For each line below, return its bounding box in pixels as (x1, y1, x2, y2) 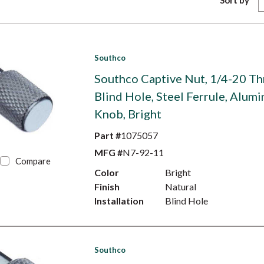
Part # (94, 130, 121, 141)
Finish (94, 181, 120, 192)
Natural (164, 181, 196, 192)
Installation (94, 195, 144, 206)
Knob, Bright (94, 107, 161, 121)
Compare (15, 156, 51, 166)
